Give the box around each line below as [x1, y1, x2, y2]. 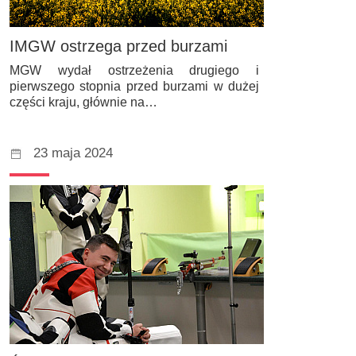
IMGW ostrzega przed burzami [10, 37, 227, 56]
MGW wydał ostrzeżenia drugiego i [10, 63, 259, 77]
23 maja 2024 [33, 145, 113, 161]
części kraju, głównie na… [10, 95, 157, 109]
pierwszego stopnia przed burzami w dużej [10, 79, 259, 93]
